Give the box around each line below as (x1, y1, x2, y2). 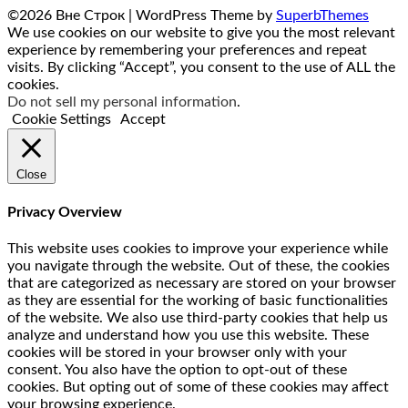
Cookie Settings (12, 112, 111, 127)
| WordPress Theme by (128, 8, 276, 24)
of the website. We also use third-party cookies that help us (7, 310, 388, 325)
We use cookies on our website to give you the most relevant (7, 25, 395, 41)
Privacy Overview (7, 204, 122, 219)
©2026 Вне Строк (7, 8, 128, 24)
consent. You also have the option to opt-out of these (7, 362, 347, 377)
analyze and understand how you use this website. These (7, 327, 369, 342)
